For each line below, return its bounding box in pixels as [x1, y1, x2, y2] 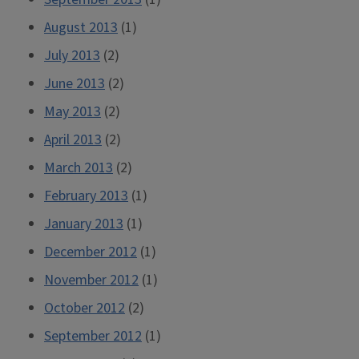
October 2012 [44, 298, 125, 318]
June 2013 [44, 74, 105, 94]
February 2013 [44, 186, 128, 206]
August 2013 [44, 18, 118, 38]
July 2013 [44, 46, 100, 66]
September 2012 [44, 326, 142, 346]
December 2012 [44, 242, 137, 262]
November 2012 [44, 270, 139, 290]
